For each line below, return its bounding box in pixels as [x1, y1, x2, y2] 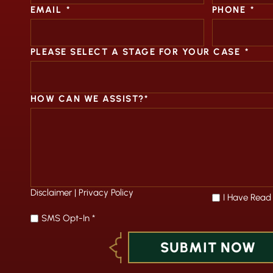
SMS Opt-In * [41, 213, 96, 224]
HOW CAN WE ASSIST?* [30, 93, 149, 104]
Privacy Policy [78, 187, 133, 198]
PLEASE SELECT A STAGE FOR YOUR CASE [30, 46, 241, 57]
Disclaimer [30, 187, 72, 198]
